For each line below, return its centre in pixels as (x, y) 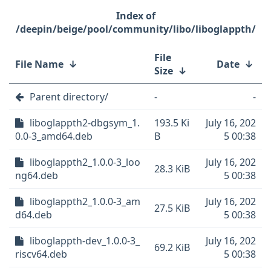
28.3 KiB (172, 169)
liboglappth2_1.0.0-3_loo (85, 162)
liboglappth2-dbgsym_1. (85, 123)
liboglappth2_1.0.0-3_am (85, 201)
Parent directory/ (69, 97)
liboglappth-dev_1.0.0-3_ (85, 241)
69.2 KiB (172, 247)
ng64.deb (37, 175)
